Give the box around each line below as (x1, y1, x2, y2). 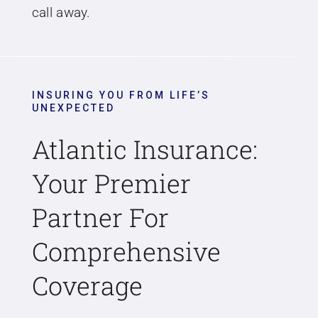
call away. (31, 4, 91, 21)
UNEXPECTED (31, 102, 115, 114)
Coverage (31, 268, 143, 302)
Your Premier (31, 165, 191, 200)
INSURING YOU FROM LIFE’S (31, 89, 210, 101)
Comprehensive (31, 234, 221, 268)
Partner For (31, 199, 169, 234)
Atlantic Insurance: (31, 131, 258, 166)
